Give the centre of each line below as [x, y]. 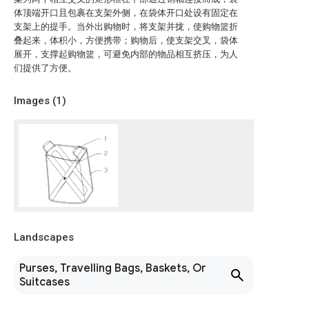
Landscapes [44, 237]
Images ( [35, 101]
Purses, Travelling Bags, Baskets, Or [113, 268]
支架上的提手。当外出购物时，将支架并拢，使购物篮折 [126, 27]
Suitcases [44, 282]
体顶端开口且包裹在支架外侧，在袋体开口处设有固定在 [126, 13]
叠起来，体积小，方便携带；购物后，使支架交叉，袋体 [126, 40]
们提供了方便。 [45, 68]
